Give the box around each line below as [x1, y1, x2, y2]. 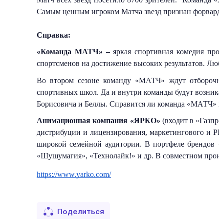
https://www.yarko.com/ [37, 170, 111, 179]
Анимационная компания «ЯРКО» [37, 116, 160, 125]
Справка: [37, 30, 70, 39]
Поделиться [57, 207, 104, 217]
